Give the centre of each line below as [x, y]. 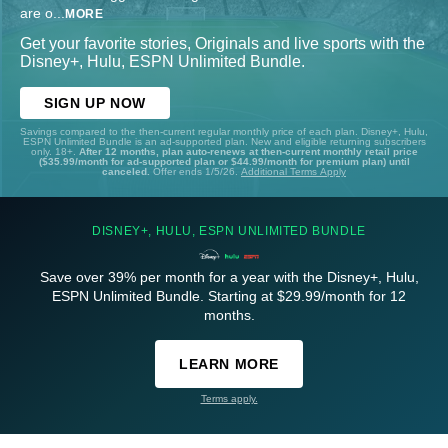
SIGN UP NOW [95, 103]
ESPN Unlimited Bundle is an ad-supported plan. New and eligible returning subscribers [224, 142]
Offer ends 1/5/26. [197, 172]
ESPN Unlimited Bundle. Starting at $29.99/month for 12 [229, 296]
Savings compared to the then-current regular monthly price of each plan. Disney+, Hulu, [224, 132]
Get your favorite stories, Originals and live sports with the [222, 44]
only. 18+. [54, 152]
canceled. [127, 172]
